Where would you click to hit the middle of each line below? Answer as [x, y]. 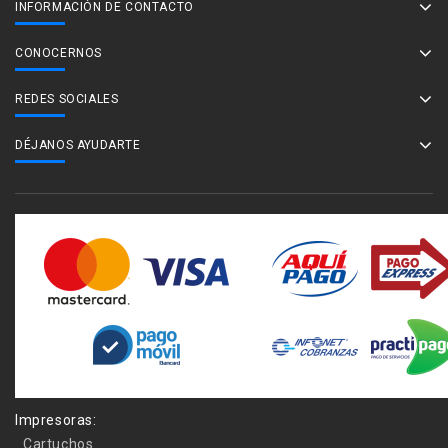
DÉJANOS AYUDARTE [78, 145]
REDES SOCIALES [67, 99]
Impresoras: [56, 420]
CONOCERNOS [58, 53]
